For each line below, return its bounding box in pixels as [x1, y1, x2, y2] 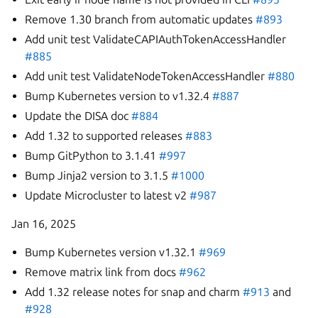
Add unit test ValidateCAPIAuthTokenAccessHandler [25, 33, 287, 45]
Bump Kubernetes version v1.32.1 [25, 246, 199, 258]
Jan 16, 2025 [11, 217, 76, 230]
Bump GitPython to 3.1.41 [25, 149, 160, 162]
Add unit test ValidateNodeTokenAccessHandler [25, 70, 268, 82]
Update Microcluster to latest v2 [25, 189, 190, 202]
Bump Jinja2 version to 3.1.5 [25, 169, 172, 182]
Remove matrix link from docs [25, 265, 180, 278]
